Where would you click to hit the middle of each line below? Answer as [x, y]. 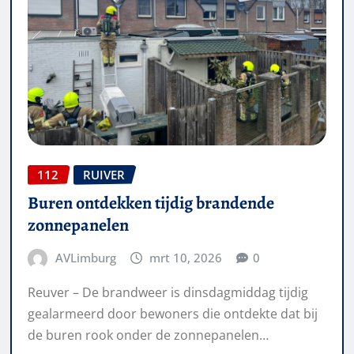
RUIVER [104, 174]
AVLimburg [85, 258]
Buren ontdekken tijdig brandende [151, 203]
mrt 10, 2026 [186, 258]
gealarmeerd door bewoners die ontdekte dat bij [173, 313]
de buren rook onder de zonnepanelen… [148, 335]
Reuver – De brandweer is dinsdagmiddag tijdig [168, 292]
